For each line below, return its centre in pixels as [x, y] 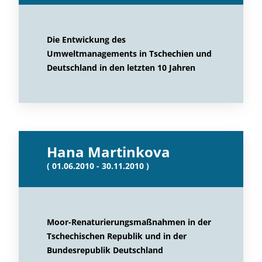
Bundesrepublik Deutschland [105, 250]
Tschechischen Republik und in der [117, 236]
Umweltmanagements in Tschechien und [129, 54]
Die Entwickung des [86, 39]
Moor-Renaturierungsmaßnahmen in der [129, 222]
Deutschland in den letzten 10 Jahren [121, 68]
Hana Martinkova [108, 152]
